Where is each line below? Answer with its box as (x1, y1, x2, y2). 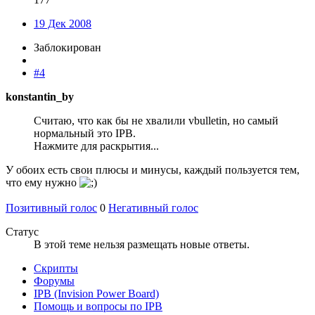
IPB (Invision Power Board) (34, 288, 159, 300)
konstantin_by (6, 91, 74, 103)
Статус (6, 226, 39, 238)
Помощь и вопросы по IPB (34, 300, 162, 313)
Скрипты (34, 262, 78, 275)
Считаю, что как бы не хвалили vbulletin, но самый (34, 115, 278, 127)
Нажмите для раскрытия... (34, 140, 159, 153)
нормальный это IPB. (34, 127, 136, 140)
